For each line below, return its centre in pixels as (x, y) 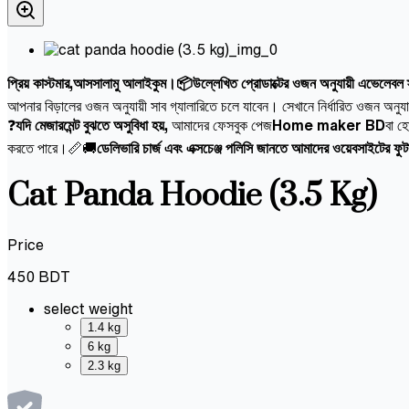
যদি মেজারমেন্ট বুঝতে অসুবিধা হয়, (94, 125)
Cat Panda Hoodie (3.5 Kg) (192, 197)
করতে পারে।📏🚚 (52, 147)
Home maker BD (329, 125)
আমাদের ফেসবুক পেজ (222, 125)
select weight (89, 308)
